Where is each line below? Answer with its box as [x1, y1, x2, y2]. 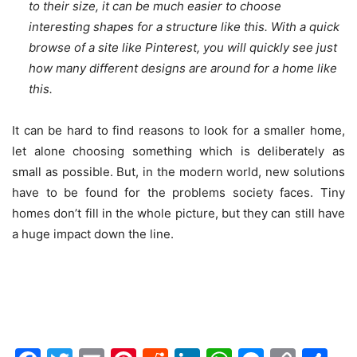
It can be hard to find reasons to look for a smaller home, [12, 123, 345, 139]
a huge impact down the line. [12, 226, 174, 242]
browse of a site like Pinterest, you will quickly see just [29, 40, 337, 56]
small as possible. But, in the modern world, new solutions [12, 164, 345, 180]
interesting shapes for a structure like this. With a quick [29, 19, 339, 35]
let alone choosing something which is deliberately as [12, 143, 345, 159]
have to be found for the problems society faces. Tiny [12, 185, 345, 201]
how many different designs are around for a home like [29, 61, 337, 76]
